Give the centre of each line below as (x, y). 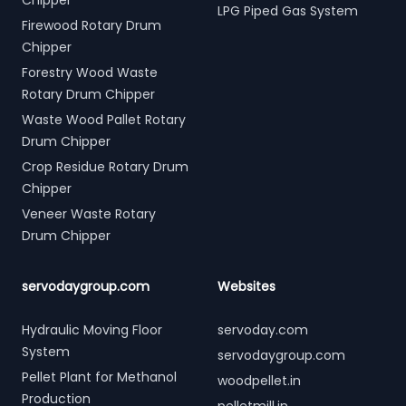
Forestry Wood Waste (90, 72)
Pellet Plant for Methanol (99, 377)
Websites (246, 286)
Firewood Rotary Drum (92, 25)
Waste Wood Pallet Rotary (104, 120)
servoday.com (263, 330)
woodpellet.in (259, 381)
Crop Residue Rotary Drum (105, 167)
